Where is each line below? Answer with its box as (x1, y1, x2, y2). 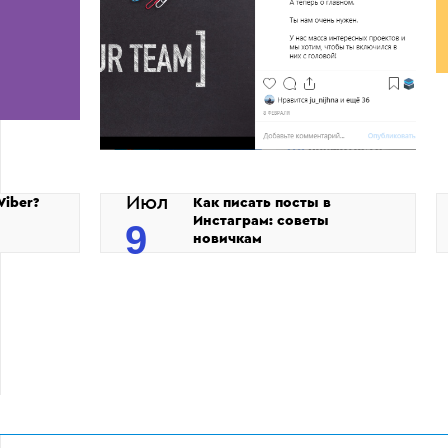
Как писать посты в (192, 195, 331, 210)
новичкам (192, 231, 262, 246)
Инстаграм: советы (192, 213, 329, 228)
